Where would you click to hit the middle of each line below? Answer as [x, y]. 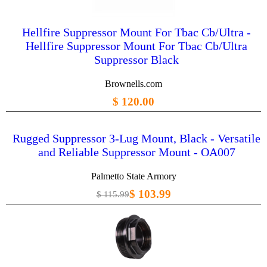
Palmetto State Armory [133, 176]
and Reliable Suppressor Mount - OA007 [136, 152]
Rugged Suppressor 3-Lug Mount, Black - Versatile [136, 139]
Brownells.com [133, 84]
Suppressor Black [136, 60]
